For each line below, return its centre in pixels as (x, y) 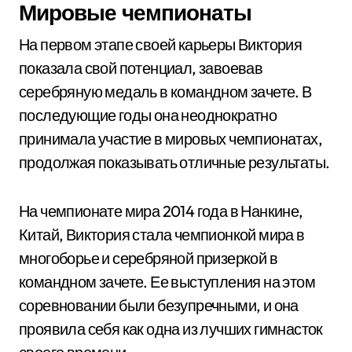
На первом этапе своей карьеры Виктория (161, 44)
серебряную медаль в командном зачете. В (165, 92)
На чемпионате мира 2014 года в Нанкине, (161, 211)
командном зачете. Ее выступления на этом (167, 282)
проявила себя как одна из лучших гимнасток (171, 329)
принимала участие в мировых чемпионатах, (170, 139)
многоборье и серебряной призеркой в (148, 258)
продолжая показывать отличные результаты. (174, 162)
